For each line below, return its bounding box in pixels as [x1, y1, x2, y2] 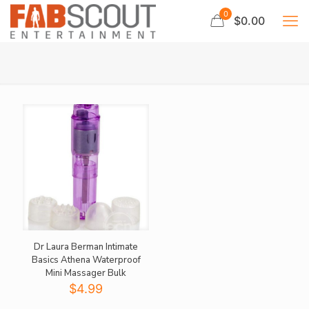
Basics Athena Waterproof [31, 254, 141, 267]
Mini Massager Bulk [46, 267, 127, 280]
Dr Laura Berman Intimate [34, 241, 139, 254]
